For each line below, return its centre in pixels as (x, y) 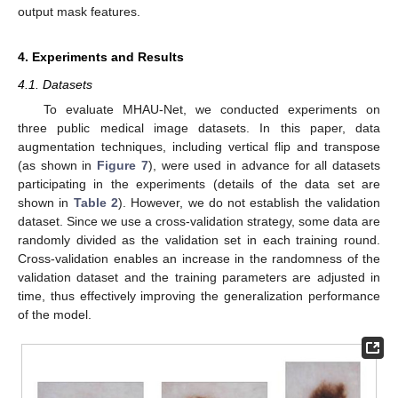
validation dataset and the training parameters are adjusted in (199, 278)
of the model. (55, 315)
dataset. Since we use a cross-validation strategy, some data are (199, 222)
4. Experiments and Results (101, 57)
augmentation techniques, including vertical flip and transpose (199, 147)
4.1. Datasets (55, 85)
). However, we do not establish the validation (249, 203)
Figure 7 (123, 166)
